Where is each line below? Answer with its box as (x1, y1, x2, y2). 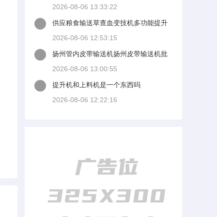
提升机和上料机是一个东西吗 (52, 81, 140, 89)
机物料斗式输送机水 (52, 29, 113, 37)
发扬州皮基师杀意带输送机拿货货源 (52, 60, 161, 68)
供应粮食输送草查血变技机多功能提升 (52, 19, 168, 27)
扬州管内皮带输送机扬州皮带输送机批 (52, 50, 168, 58)
